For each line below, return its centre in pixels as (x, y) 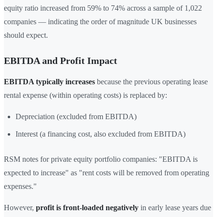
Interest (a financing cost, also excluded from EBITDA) (101, 134)
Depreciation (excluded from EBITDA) (76, 117)
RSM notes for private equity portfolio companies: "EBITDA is (101, 159)
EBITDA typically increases (49, 82)
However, (20, 208)
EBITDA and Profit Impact (61, 61)
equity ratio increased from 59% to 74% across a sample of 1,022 (103, 8)
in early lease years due (175, 208)
